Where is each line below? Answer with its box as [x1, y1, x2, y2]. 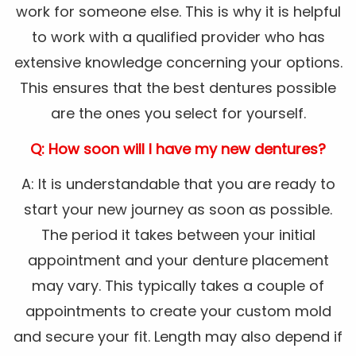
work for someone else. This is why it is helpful [15, 2, 341, 22]
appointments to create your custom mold [25, 301, 331, 322]
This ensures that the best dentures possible [20, 78, 336, 99]
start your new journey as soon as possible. [24, 199, 332, 220]
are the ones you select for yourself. [50, 103, 306, 124]
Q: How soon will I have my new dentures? [30, 139, 326, 160]
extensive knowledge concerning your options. [14, 52, 342, 73]
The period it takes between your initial [41, 225, 315, 246]
